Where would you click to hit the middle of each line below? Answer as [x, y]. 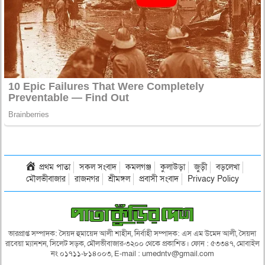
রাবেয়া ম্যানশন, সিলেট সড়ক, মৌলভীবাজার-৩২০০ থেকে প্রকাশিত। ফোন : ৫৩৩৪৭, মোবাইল [132, 243]
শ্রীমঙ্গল [119, 179]
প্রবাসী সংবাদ [159, 179]
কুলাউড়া [173, 167]
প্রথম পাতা [55, 167]
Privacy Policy [213, 179]
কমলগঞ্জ [139, 167]
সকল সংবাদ [98, 167]
